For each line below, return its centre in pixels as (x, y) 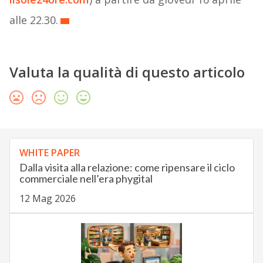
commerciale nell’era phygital (86, 179)
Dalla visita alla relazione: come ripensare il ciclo (127, 168)
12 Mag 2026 (47, 199)
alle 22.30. (33, 20)
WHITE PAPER (49, 153)
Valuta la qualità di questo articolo (127, 72)
